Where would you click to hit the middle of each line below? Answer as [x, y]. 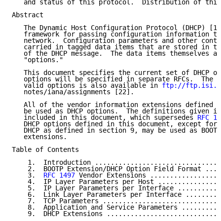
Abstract [28, 15]
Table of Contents [45, 150]
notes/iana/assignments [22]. [73, 92]
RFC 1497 [59, 175]
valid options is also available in [87, 86]
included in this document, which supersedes [105, 118]
